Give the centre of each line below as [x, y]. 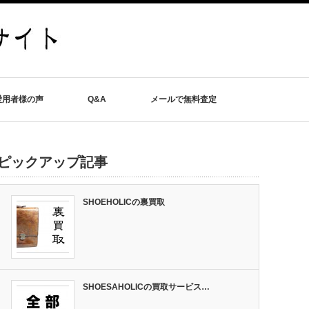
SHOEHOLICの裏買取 [124, 202]
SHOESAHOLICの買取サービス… [146, 287]
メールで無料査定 [183, 99]
